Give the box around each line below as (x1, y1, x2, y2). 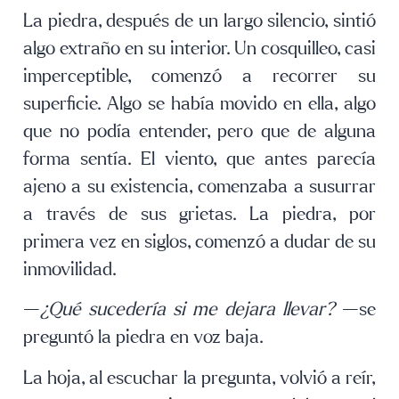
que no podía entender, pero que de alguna (23, 122, 376, 141)
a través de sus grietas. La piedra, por (23, 205, 376, 224)
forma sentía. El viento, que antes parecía (23, 150, 376, 168)
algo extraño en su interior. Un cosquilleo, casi (23, 39, 376, 58)
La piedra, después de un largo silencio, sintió (23, 12, 376, 30)
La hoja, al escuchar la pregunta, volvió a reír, (23, 368, 376, 387)
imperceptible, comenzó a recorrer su (23, 67, 376, 85)
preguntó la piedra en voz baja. (23, 328, 264, 347)
